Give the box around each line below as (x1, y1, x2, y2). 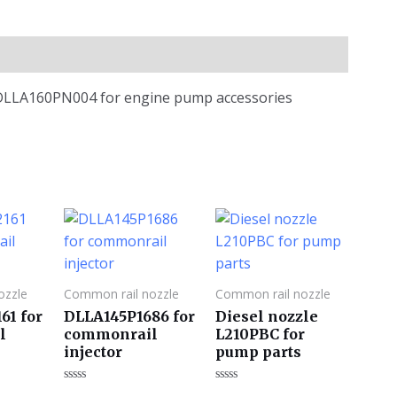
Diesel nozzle (214, 307, 318, 325)
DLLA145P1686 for (64, 307, 195, 325)
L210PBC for (214, 324, 305, 343)
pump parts (214, 342, 301, 361)
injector (64, 342, 122, 361)
